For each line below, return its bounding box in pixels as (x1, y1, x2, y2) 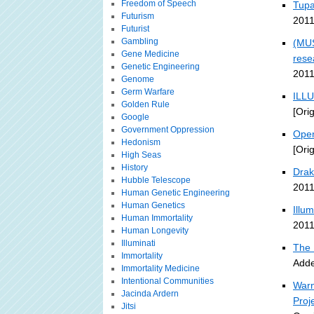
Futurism (121, 11, 154, 21)
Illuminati (121, 238, 156, 248)
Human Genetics (121, 200, 185, 210)
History (121, 163, 148, 172)
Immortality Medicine (121, 264, 200, 273)
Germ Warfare (121, 87, 175, 97)
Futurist (121, 24, 149, 34)
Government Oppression (121, 125, 214, 135)
